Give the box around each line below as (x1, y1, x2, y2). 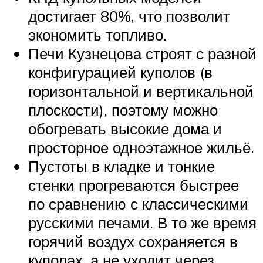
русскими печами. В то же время (28, 213, 257, 232)
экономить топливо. (28, 25, 167, 44)
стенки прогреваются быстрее (28, 175, 239, 194)
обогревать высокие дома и (28, 119, 222, 138)
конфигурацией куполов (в (28, 62, 213, 82)
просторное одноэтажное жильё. (28, 137, 254, 157)
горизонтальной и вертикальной (28, 81, 254, 100)
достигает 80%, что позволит (28, 6, 230, 25)
